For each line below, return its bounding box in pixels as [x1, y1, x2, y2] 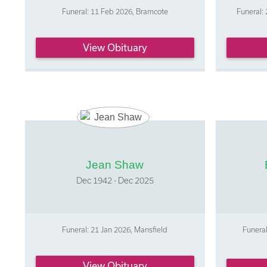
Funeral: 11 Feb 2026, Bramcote [61, 7, 168, 16]
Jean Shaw [86, 159, 144, 172]
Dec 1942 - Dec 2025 [76, 175, 154, 186]
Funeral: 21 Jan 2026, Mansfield [62, 225, 168, 234]
